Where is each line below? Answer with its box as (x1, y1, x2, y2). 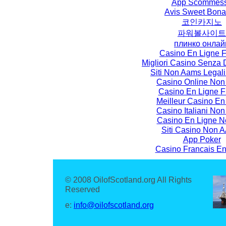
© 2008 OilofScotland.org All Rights (65, 175, 192, 185)
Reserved (65, 185, 100, 194)
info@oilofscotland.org (74, 200, 154, 210)
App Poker (183, 135, 221, 144)
